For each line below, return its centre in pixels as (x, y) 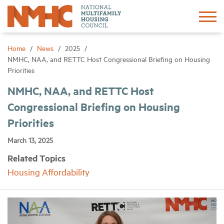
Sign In (96, 48)
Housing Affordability (48, 172)
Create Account (175, 48)
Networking (94, 164)
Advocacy (90, 106)
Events (85, 193)
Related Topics (36, 158)
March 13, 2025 (30, 140)
